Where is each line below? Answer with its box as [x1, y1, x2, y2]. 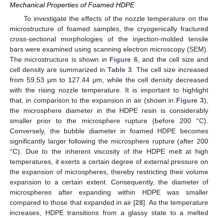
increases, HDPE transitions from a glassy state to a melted [10, 208, 208, 217]
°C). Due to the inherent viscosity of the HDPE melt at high [10, 147, 208, 155]
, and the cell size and [137, 55, 209, 63]
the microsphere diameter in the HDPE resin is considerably [10, 106, 208, 114]
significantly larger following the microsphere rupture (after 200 [10, 137, 208, 145]
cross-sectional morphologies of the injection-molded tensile [10, 35, 208, 43]
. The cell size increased [132, 65, 208, 73]
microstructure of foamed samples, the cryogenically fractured [10, 24, 208, 33]
